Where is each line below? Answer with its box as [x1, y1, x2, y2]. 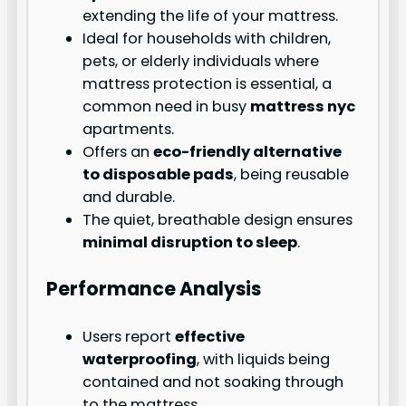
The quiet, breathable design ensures [82, 208, 353, 230]
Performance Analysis [46, 275, 262, 303]
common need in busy [82, 95, 251, 117]
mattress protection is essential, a [82, 72, 333, 94]
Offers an [82, 140, 154, 162]
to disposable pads [82, 163, 235, 185]
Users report [82, 325, 176, 347]
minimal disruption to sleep [82, 231, 298, 253]
